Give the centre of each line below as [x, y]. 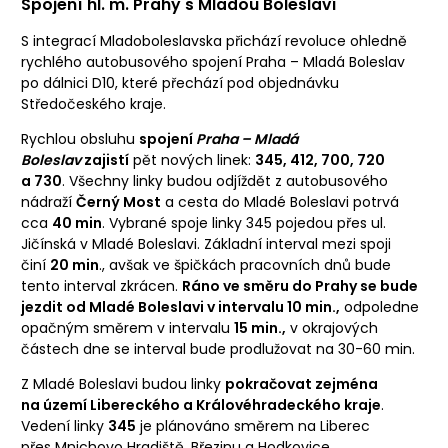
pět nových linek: [192, 159]
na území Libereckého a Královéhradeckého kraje [201, 404]
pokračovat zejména [301, 383]
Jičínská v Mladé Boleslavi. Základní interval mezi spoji [206, 243]
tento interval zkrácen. [101, 285]
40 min [77, 222]
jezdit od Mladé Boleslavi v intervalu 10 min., [180, 306]
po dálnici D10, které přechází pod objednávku [180, 82]
